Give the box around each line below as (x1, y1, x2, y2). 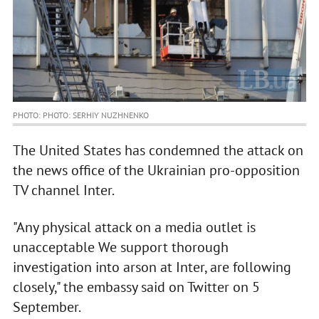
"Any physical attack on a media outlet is (12, 218, 256, 237)
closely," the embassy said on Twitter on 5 (12, 278, 260, 297)
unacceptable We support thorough (12, 238, 229, 257)
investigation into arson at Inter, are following (12, 258, 291, 277)
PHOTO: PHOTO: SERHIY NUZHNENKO (12, 110, 149, 121)
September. (12, 298, 81, 317)
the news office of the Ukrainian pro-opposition (12, 161, 300, 180)
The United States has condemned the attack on (12, 141, 303, 160)
